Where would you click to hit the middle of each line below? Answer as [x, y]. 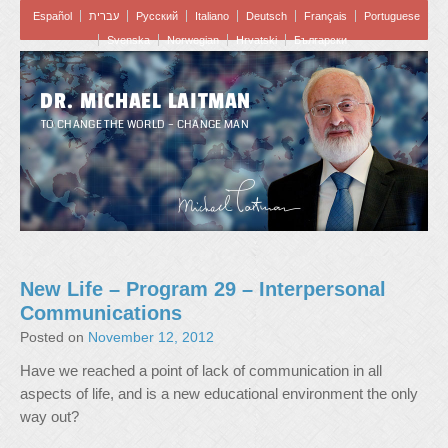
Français [325, 16]
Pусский [156, 16]
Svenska [128, 40]
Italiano [211, 16]
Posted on [52, 337]
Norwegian [192, 40]
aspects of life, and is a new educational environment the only [219, 393]
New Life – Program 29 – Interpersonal [203, 289]
